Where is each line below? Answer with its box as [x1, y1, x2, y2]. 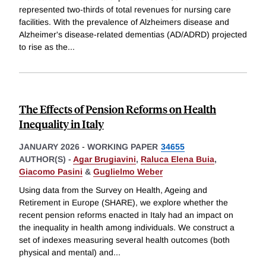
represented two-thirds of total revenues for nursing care [19, 4, 231, 14]
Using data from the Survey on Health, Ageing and [19, 185, 207, 195]
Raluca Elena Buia [141, 154, 214, 164]
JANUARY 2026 [19, 141, 80, 151]
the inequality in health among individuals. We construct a [19, 223, 235, 233]
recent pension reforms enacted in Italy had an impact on [19, 210, 233, 220]
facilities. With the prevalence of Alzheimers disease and [19, 17, 229, 27]
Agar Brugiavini [73, 154, 136, 164]
